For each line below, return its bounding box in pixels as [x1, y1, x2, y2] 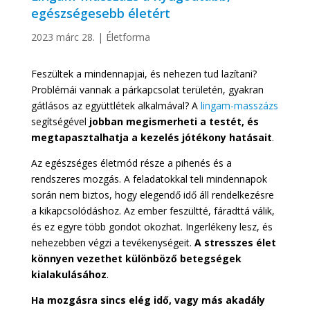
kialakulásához [30, 267, 107, 281]
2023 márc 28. [30, 30, 95, 44]
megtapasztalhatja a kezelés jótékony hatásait [30, 130, 272, 144]
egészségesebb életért [30, 4, 170, 21]
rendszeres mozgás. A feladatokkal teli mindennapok [30, 172, 267, 185]
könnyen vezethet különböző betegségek [30, 251, 241, 265]
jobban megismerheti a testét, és [89, 114, 259, 128]
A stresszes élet [194, 235, 276, 249]
